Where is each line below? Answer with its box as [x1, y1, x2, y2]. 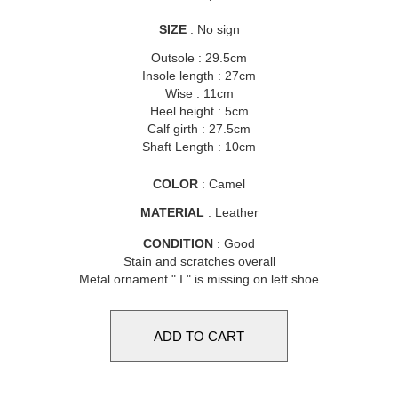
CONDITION [143, 236, 213, 251]
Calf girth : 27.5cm [147, 122, 251, 136]
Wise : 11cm [164, 86, 234, 100]
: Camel [198, 177, 245, 191]
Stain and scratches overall [123, 254, 275, 268]
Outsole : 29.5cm [151, 51, 247, 65]
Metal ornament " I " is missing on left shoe [79, 272, 319, 286]
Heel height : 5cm [149, 104, 249, 118]
